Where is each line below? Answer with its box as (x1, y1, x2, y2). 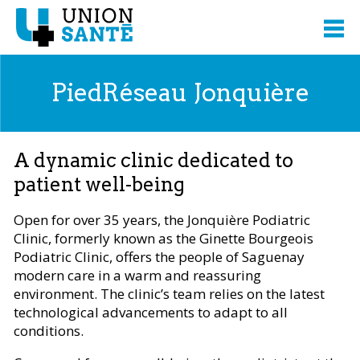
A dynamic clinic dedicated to (14, 148, 293, 172)
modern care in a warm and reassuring (14, 265, 261, 284)
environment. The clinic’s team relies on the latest (14, 284, 325, 303)
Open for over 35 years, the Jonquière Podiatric (14, 210, 310, 229)
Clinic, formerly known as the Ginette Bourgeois (14, 228, 313, 247)
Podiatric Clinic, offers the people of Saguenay (14, 247, 305, 266)
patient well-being (14, 172, 185, 196)
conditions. (14, 321, 84, 340)
